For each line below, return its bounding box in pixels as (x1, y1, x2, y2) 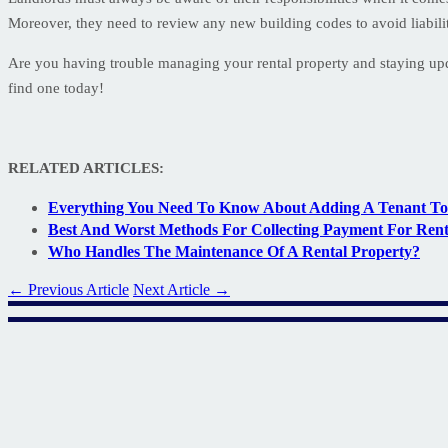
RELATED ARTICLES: (8, 159, 164, 176)
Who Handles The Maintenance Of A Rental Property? (48, 242, 420, 260)
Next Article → (133, 280, 230, 298)
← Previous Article (8, 280, 129, 298)
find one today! (8, 79, 104, 96)
